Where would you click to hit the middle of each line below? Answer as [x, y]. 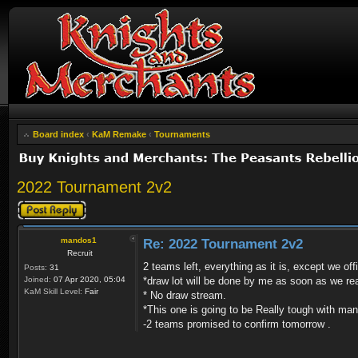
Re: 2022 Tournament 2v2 [223, 244]
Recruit [80, 253]
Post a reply [40, 205]
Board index [58, 134]
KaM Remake [119, 134]
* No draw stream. [185, 295]
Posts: [36, 267]
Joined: [38, 279]
